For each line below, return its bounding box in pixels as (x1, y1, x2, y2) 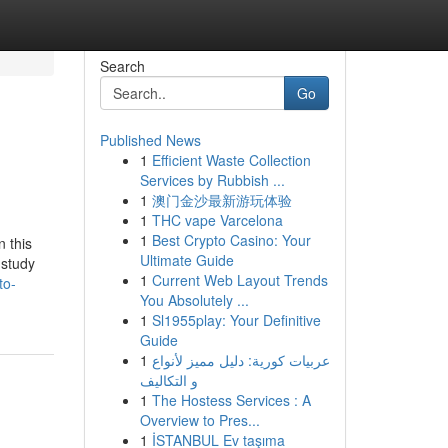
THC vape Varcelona (151, 210, 283, 230)
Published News (99, 130, 201, 150)
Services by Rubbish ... (139, 170, 285, 190)
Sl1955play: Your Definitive (151, 310, 321, 330)
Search (99, 56, 145, 76)
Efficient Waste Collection (151, 150, 311, 170)
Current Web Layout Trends (151, 270, 328, 290)
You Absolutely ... (139, 290, 249, 310)
